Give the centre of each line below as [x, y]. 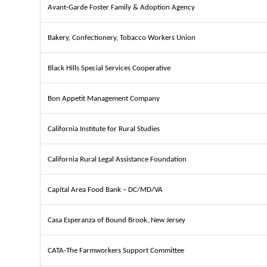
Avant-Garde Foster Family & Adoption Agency [121, 7]
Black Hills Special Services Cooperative [109, 68]
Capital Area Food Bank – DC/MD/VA [105, 190]
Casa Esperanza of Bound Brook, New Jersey [117, 220]
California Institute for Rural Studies [104, 129]
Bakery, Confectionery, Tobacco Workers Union [122, 38]
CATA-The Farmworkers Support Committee [116, 250]
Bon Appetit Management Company [104, 98]
